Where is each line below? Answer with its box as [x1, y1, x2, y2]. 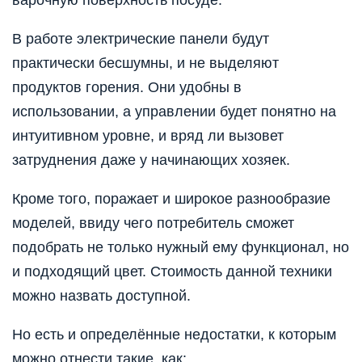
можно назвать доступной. [12, 287, 191, 304]
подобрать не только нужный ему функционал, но [12, 238, 349, 255]
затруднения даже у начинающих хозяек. [12, 151, 290, 168]
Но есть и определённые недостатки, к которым [12, 326, 336, 343]
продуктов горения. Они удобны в [12, 78, 242, 95]
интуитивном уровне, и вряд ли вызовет [12, 127, 284, 144]
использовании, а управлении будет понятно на [12, 103, 336, 120]
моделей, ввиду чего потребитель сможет [12, 214, 294, 231]
